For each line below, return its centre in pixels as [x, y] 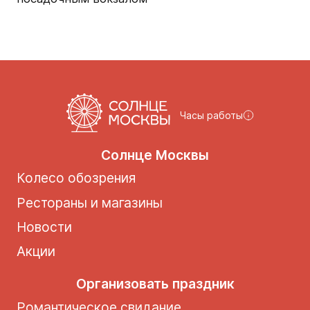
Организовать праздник [155, 284]
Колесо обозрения [76, 178]
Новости [44, 227]
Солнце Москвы [155, 155]
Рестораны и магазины [89, 202]
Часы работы [212, 115]
